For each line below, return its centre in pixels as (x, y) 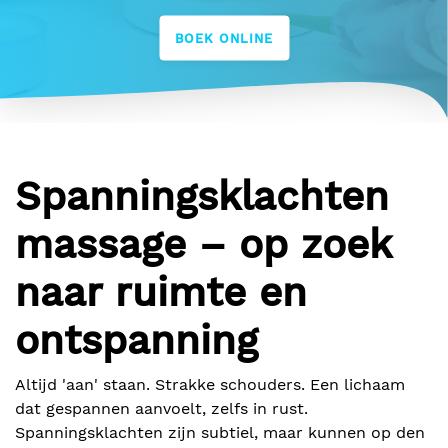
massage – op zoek (203, 245)
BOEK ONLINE (224, 38)
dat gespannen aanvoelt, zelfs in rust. (161, 409)
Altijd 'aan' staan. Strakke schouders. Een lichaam (210, 385)
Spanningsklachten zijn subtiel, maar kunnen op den (220, 433)
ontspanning (136, 341)
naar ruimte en (161, 293)
